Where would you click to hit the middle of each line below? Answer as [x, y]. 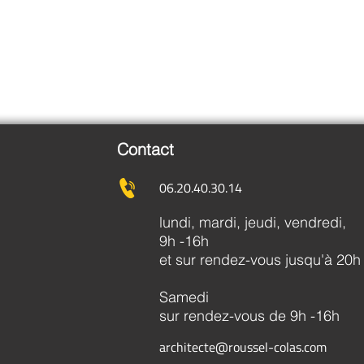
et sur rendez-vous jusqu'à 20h [260, 259]
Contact [145, 149]
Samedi [184, 297]
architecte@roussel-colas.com [243, 347]
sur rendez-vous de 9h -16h [249, 315]
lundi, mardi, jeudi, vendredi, [255, 222]
